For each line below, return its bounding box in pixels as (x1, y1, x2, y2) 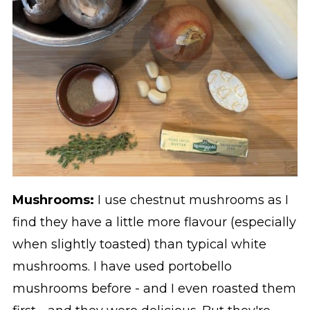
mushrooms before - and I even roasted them (12, 281, 296, 297)
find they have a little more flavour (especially (12, 215, 296, 230)
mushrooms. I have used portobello (12, 259, 232, 275)
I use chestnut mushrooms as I (93, 192, 289, 208)
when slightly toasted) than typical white (12, 237, 266, 253)
